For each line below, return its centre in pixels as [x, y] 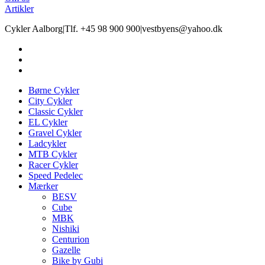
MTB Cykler [53, 154]
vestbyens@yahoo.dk [182, 29]
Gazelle [66, 250]
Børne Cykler [54, 91]
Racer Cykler [53, 165]
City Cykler [50, 101]
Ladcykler [47, 144]
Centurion [71, 240]
